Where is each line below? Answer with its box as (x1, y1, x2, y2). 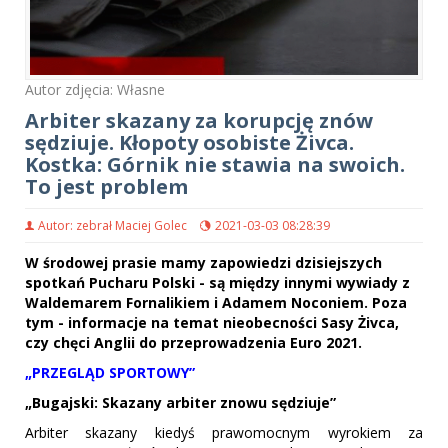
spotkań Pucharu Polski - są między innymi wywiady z (25, 273, 410, 293)
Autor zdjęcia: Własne (25, 80, 165, 100)
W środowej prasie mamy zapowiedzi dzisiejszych (25, 253, 382, 273)
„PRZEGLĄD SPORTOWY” (25, 363, 195, 383)
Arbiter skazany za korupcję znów (25, 107, 373, 135)
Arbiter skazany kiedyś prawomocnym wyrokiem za (25, 423, 423, 443)
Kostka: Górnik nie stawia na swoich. (25, 151, 405, 179)
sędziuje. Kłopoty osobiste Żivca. (25, 129, 354, 157)
